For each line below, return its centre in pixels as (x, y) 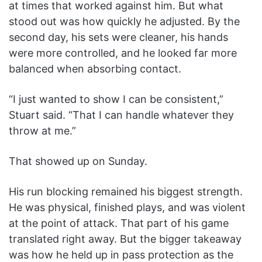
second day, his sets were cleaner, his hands (118, 37)
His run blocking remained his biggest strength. (126, 191)
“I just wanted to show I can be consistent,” (116, 99)
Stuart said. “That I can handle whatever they (121, 115)
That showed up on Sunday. (78, 161)
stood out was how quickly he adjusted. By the (124, 21)
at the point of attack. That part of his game (119, 223)
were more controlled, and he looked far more (123, 53)
